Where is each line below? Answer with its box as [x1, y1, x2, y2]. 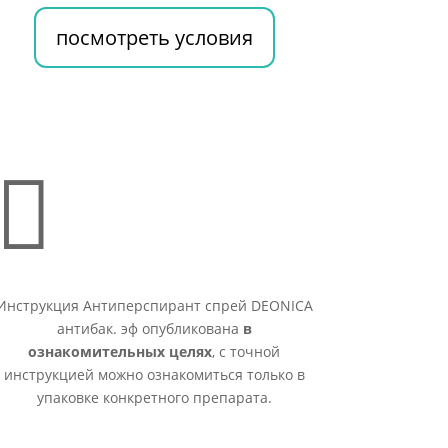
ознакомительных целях [28, 342, 213, 362]
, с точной [212, 342, 281, 362]
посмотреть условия [55, 23, 253, 51]
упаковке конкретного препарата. [36, 388, 272, 408]
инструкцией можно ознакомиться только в [3, 365, 305, 385]
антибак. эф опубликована [56, 319, 243, 339]
